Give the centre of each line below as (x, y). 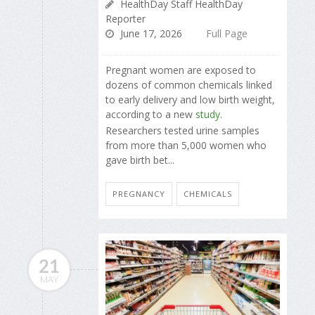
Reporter (126, 19)
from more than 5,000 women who (186, 145)
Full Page (227, 34)
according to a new (150, 115)
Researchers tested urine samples (182, 130)
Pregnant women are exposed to (181, 70)
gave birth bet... (140, 160)
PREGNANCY (139, 194)
